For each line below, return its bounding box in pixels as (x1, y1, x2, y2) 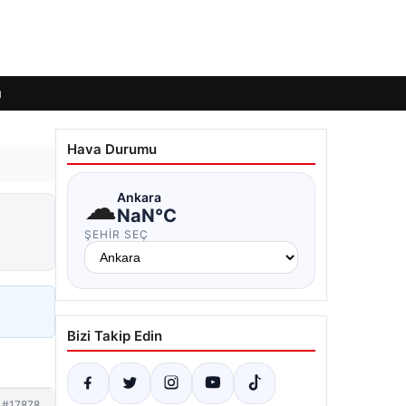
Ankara (117, 188, 161, 205)
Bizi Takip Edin (67, 327, 162, 344)
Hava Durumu (67, 140, 157, 158)
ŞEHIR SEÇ (84, 227, 149, 241)
